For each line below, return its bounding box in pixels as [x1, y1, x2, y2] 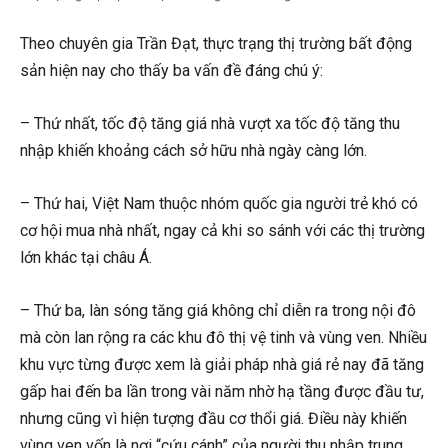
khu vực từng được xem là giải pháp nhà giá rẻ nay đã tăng [20, 354, 424, 374]
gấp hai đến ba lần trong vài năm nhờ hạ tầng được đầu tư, [20, 381, 424, 401]
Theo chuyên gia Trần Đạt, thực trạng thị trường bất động [20, 33, 412, 53]
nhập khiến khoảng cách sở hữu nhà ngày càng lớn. [20, 140, 371, 160]
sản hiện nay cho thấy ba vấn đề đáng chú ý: [20, 60, 323, 80]
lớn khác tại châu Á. [20, 247, 156, 267]
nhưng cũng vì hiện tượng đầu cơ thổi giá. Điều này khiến [20, 408, 407, 428]
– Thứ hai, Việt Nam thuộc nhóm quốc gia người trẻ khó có [20, 193, 418, 213]
